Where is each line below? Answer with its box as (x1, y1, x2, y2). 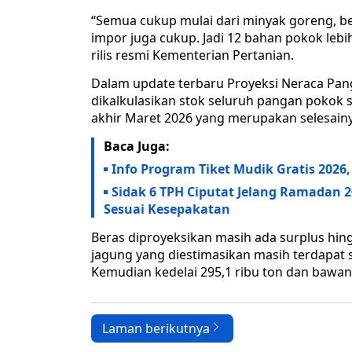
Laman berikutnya (102, 320, 210, 338)
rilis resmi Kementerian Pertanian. (91, 46, 294, 64)
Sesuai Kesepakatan (104, 200, 230, 218)
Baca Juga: (104, 137, 170, 156)
